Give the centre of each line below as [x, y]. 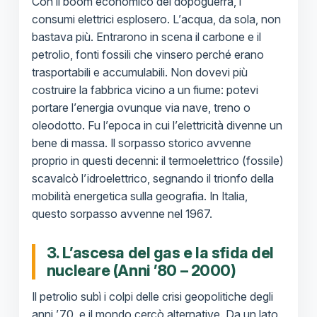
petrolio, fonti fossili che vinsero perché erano [148, 55]
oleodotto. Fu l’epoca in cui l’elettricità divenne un [157, 126]
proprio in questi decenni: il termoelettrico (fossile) [157, 161]
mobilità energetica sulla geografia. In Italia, [139, 196]
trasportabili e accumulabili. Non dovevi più [139, 73]
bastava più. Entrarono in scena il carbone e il [146, 37]
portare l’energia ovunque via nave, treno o [141, 108]
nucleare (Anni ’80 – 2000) [141, 271]
